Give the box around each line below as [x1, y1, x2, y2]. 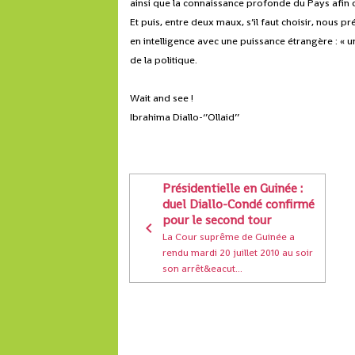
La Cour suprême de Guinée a [162, 230, 296, 244]
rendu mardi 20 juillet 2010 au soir [162, 246, 314, 260]
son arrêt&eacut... [162, 261, 243, 276]
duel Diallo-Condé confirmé [162, 196, 315, 213]
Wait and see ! [130, 91, 194, 105]
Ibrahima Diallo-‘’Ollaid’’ [130, 110, 240, 124]
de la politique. [130, 53, 198, 67]
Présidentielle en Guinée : [162, 180, 303, 197]
